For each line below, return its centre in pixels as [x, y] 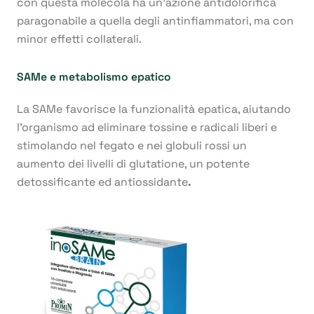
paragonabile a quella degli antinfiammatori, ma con [155, 21]
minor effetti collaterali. [79, 39]
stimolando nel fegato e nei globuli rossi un [132, 146]
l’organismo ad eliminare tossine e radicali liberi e [147, 128]
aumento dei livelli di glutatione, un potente [133, 164]
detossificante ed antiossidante [102, 182]
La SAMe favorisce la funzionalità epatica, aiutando [154, 109]
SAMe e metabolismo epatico [94, 77]
